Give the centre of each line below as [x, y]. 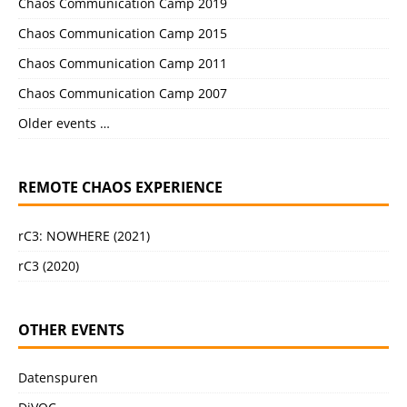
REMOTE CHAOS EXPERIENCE [120, 188]
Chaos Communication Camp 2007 [123, 94]
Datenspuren [58, 378]
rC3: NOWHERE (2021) [84, 235]
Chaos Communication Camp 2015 [123, 34]
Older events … [64, 124]
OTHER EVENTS [71, 329]
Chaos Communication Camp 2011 [123, 64]
